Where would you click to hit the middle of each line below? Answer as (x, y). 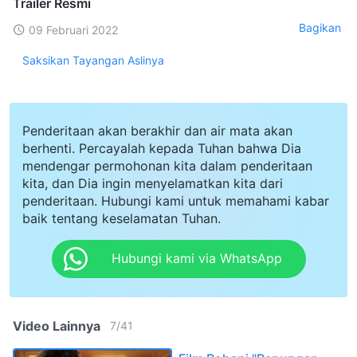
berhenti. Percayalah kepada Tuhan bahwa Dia (162, 148)
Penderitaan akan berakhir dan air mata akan (157, 130)
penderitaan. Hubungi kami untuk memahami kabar (176, 200)
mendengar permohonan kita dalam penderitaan (167, 165)
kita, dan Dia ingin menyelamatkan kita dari (153, 183)
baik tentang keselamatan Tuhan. (122, 218)
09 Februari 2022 (73, 29)
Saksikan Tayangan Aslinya (93, 60)
